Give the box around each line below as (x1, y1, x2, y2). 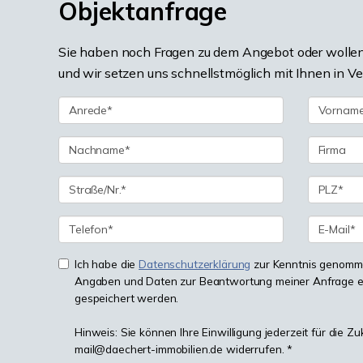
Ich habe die (75, 257, 139, 271)
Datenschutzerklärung (139, 257, 251, 271)
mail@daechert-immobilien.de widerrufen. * (75, 342, 293, 357)
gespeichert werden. (75, 291, 179, 305)
